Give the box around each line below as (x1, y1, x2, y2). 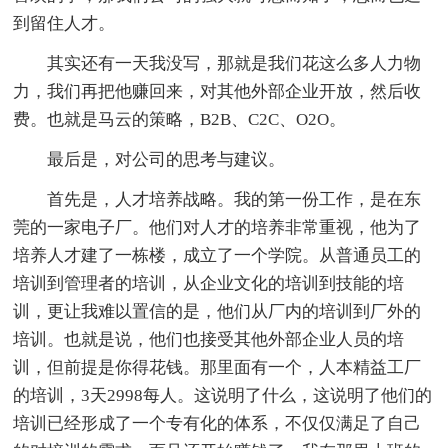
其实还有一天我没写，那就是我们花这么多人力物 (13, 53, 422, 73)
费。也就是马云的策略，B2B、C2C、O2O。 (13, 109, 347, 129)
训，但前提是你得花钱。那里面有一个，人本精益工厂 (13, 357, 422, 377)
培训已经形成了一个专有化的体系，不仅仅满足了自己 (13, 413, 422, 433)
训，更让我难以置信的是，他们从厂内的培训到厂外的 (13, 301, 422, 321)
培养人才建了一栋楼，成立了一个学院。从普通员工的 (13, 245, 422, 265)
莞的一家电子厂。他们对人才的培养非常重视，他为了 (13, 217, 422, 237)
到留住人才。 (13, 13, 116, 33)
